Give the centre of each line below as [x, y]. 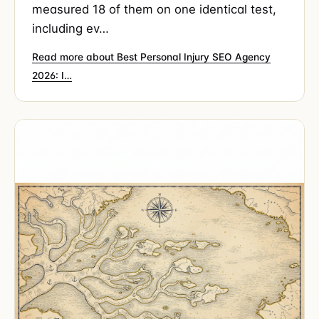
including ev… [70, 28]
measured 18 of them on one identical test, [154, 9]
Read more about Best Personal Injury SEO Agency [151, 57]
